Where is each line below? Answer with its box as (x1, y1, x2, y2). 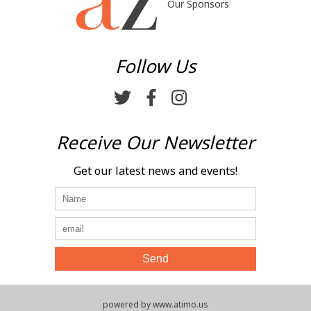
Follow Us (115, 53, 196, 79)
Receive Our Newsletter (56, 130, 255, 155)
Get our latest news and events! (74, 163, 237, 179)
